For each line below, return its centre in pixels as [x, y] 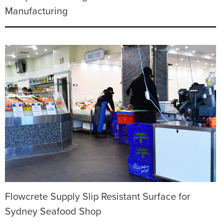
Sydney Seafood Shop [53, 211]
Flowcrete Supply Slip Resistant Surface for [98, 197]
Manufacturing [36, 11]
